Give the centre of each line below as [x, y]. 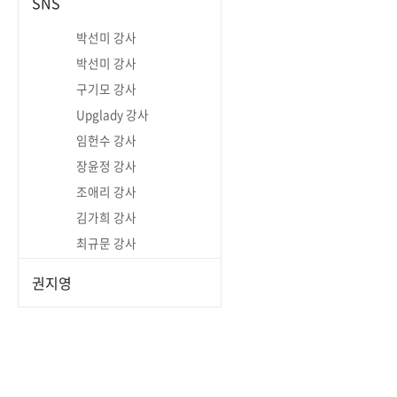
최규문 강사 [106, 243]
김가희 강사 [106, 217]
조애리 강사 [106, 191]
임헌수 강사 [106, 140]
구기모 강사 [106, 89]
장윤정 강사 [106, 166]
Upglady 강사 [113, 114]
